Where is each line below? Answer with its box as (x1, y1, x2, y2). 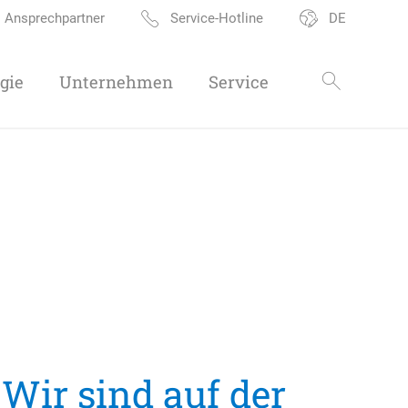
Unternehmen (58, 70, 173, 93)
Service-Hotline (170, 10, 264, 26)
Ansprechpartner (5, 10, 106, 26)
